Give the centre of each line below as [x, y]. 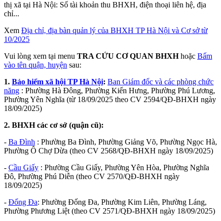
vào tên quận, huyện [36, 65]
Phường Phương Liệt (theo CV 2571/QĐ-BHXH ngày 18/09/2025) [110, 211]
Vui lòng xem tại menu [40, 56]
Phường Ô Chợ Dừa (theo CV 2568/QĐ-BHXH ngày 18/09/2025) [109, 150]
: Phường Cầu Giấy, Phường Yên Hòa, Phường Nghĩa [124, 167]
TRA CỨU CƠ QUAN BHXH [128, 56]
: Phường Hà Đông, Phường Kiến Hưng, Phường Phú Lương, [117, 90]
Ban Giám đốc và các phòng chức [161, 81]
